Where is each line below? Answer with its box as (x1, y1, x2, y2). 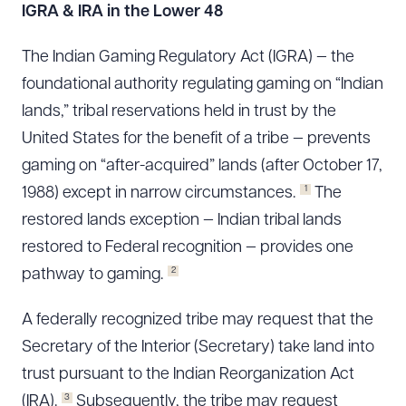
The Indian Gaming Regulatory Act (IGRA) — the (22, 49, 354, 66)
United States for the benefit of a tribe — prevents (22, 130, 371, 148)
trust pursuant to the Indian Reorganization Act (22, 366, 354, 383)
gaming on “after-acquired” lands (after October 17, (22, 158, 382, 175)
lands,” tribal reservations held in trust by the (22, 103, 336, 121)
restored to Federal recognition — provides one (22, 239, 353, 256)
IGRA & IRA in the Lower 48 (22, 4, 223, 21)
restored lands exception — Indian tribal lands (22, 212, 342, 229)
